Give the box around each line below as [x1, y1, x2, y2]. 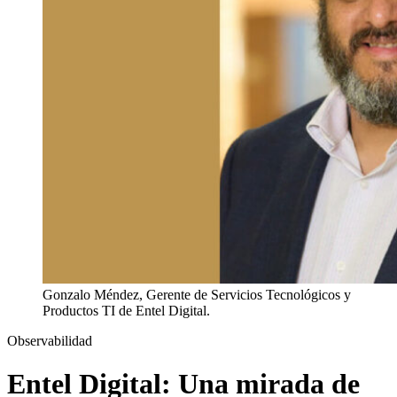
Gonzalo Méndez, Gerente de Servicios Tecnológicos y [43, 286, 351, 302]
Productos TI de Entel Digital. [43, 302, 210, 318]
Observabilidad [7, 332, 92, 348]
